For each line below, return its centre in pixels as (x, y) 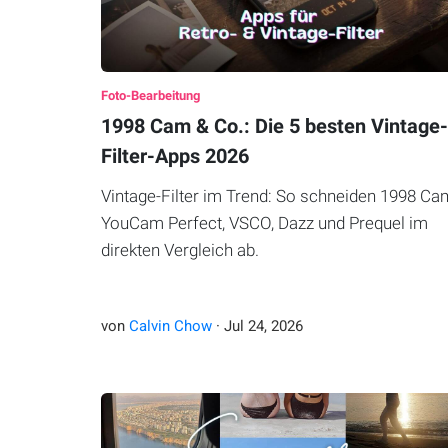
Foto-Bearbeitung (150, 96)
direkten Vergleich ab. (179, 250)
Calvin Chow (170, 326)
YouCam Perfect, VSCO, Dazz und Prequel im (264, 223)
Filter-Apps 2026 (174, 156)
